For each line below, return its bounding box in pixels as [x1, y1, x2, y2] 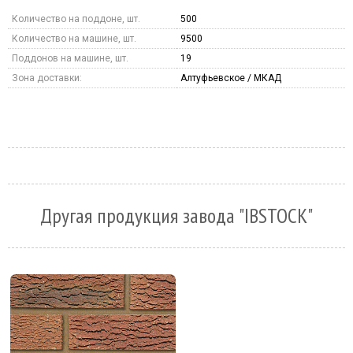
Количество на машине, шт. [12, 32, 136, 44]
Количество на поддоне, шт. [12, 13, 140, 24]
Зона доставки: [12, 72, 82, 84]
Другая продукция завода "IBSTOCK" [40, 202, 313, 229]
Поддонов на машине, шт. [12, 52, 128, 64]
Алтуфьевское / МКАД [180, 72, 281, 84]
